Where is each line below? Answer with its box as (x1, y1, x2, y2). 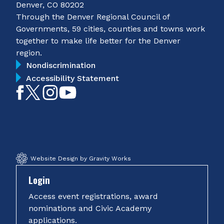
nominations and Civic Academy (28, 203, 151, 213)
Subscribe (76, 86, 123, 97)
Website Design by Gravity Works (30, 155, 131, 162)
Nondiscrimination (26, 60, 95, 70)
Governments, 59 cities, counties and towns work (16, 24, 205, 33)
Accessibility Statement (26, 73, 119, 83)
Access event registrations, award (28, 191, 158, 201)
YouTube (76, 114, 116, 125)
